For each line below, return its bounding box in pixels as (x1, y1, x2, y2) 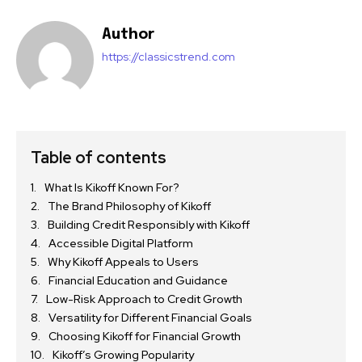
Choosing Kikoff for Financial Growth (48, 329, 241, 344)
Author (102, 27, 154, 43)
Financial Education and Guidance (48, 273, 228, 288)
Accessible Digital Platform (48, 236, 193, 251)
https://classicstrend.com (102, 49, 235, 65)
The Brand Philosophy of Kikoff (48, 199, 211, 214)
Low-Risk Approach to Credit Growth (46, 292, 242, 307)
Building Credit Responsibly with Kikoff (48, 217, 250, 233)
